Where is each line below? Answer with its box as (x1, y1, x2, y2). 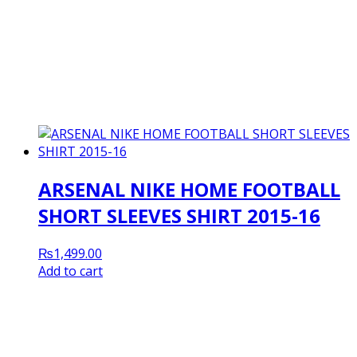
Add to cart (38, 262, 103, 280)
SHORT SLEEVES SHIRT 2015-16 (38, 202, 320, 229)
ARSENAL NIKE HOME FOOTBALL (38, 176, 340, 203)
